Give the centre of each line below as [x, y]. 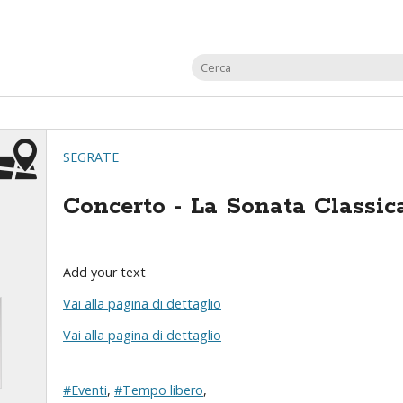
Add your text [104, 272]
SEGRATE [91, 157]
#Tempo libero [159, 390]
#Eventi [85, 390]
